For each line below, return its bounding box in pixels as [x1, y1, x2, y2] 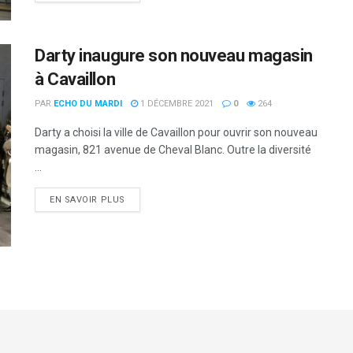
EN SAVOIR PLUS [50, 194, 125, 205]
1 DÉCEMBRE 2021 [138, 98, 214, 109]
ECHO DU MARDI [54, 98, 122, 109]
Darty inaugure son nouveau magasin [35, 45, 314, 65]
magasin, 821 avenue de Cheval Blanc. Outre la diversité [35, 143, 311, 156]
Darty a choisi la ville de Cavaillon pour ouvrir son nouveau [35, 125, 318, 139]
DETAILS [124, 193, 162, 204]
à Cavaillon [35, 69, 116, 89]
